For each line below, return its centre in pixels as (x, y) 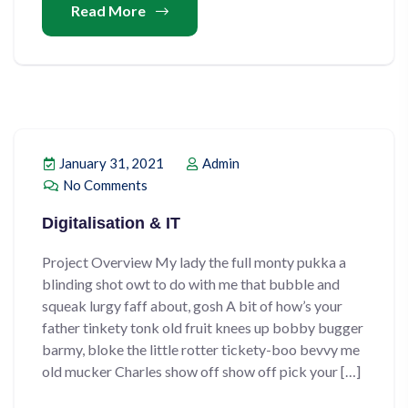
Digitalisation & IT (111, 223)
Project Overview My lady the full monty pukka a (194, 262)
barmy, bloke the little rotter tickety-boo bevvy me (201, 349)
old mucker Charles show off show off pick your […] (201, 371)
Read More (110, 10)
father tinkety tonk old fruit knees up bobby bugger (203, 327)
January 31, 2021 (110, 163)
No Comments (104, 185)
